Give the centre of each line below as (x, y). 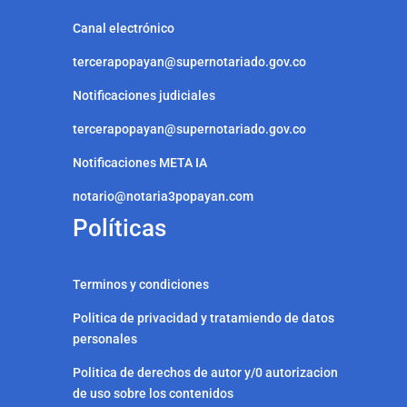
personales (105, 338)
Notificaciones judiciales (145, 95)
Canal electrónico (124, 28)
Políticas (122, 228)
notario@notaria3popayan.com (163, 196)
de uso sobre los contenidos (153, 393)
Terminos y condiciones (141, 284)
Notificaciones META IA (140, 162)
